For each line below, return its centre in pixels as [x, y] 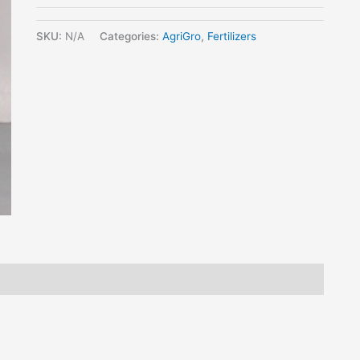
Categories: [131, 37]
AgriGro [181, 37]
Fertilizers [231, 37]
